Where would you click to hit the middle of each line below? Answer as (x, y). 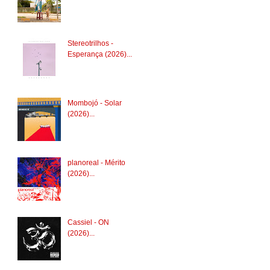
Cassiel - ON (88, 222)
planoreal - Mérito (96, 163)
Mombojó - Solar (94, 103)
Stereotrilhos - (90, 44)
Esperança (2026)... (99, 55)
